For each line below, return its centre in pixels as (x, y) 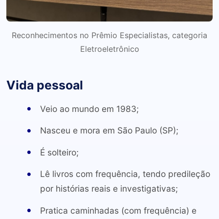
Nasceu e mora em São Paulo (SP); (109, 131)
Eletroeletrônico (109, 49)
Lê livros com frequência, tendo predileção (125, 174)
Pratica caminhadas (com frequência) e (118, 210)
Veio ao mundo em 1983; (89, 109)
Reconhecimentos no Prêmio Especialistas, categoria (109, 35)
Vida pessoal (44, 85)
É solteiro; (59, 152)
